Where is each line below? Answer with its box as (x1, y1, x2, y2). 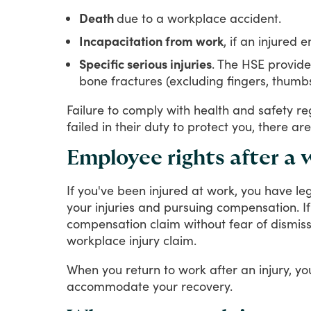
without (184, 215, 226, 231)
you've (78, 182, 114, 198)
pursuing (164, 199, 213, 215)
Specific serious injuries (79, 56, 212, 72)
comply (122, 101, 163, 117)
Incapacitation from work (79, 33, 224, 49)
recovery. (181, 278, 233, 294)
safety (258, 101, 293, 117)
